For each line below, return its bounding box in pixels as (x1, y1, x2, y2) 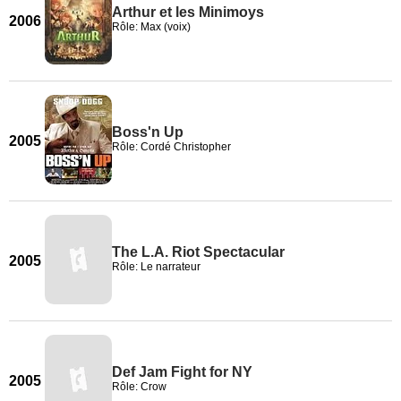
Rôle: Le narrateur (112, 260, 200, 273)
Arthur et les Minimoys (112, 4, 264, 20)
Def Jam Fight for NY (112, 364, 252, 380)
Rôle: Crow (112, 380, 166, 393)
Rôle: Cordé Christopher (112, 141, 231, 153)
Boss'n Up (112, 124, 183, 140)
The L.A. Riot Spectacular (112, 244, 285, 260)
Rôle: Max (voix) (112, 21, 191, 33)
